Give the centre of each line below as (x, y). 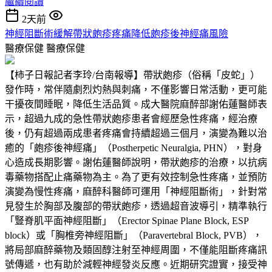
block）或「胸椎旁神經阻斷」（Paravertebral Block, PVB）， (134, 235)
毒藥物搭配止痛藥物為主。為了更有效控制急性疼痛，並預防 (136, 177)
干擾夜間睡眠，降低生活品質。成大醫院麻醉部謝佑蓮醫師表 (136, 104)
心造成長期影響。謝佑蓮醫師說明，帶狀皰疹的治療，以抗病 (136, 162)
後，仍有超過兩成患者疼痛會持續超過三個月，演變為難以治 (136, 133)
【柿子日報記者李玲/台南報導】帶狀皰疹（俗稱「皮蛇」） (132, 75)
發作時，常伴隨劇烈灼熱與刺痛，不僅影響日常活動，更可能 (136, 89)
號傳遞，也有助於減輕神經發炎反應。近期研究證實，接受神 (136, 264)
